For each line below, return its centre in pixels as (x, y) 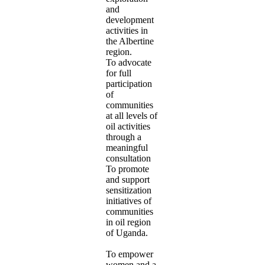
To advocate (129, 62)
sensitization (129, 190)
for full (119, 73)
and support (128, 179)
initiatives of (129, 201)
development (130, 20)
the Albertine (130, 41)
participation (129, 83)
